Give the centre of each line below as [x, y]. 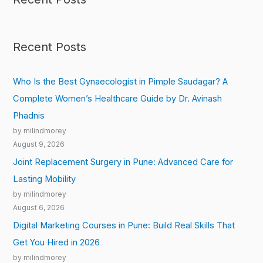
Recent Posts [50, 47]
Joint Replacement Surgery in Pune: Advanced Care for [123, 162]
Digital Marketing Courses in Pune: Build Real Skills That [124, 225]
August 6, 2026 [39, 208]
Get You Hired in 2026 [57, 242]
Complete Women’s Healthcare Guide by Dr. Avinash [118, 99]
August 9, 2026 [39, 145]
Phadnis [29, 116]
